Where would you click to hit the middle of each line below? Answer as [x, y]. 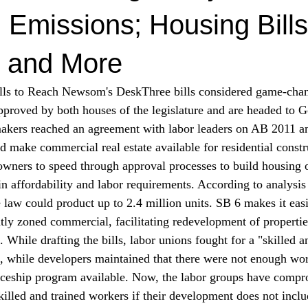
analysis [286, 184]
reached [50, 128]
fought [211, 240]
